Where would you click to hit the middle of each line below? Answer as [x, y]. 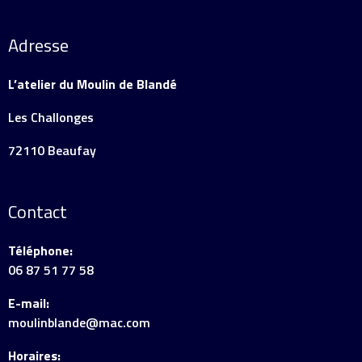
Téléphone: [42, 250]
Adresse [38, 45]
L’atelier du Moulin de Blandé [93, 84]
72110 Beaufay [52, 150]
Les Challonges [51, 117]
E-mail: [29, 303]
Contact [38, 212]
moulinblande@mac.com [79, 322]
